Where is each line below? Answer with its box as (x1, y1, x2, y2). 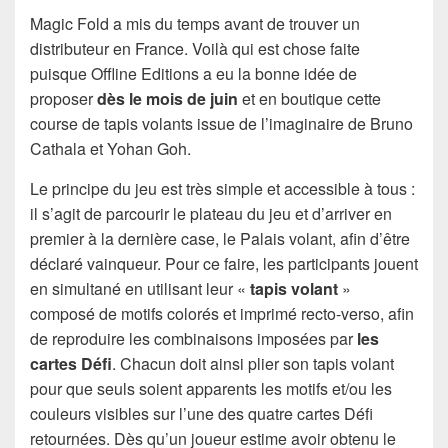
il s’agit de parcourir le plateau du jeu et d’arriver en (30, 202, 392, 226)
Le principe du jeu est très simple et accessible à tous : (30, 177, 415, 201)
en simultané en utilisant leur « (30, 277, 250, 301)
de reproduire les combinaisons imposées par (30, 327, 357, 351)
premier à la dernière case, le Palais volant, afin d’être (30, 227, 410, 251)
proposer (30, 87, 97, 111)
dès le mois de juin (97, 87, 238, 111)
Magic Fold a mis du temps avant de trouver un (30, 12, 360, 36)
